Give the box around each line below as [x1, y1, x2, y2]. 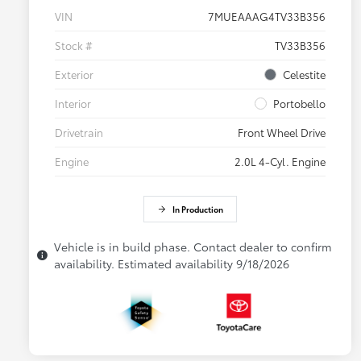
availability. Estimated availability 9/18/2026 [54, 255, 289, 272]
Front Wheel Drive [238, 125, 326, 140]
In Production [172, 203, 223, 216]
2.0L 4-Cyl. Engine [234, 154, 326, 169]
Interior [55, 96, 91, 111]
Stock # [55, 38, 93, 53]
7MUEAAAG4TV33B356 [208, 9, 326, 24]
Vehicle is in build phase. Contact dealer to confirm [54, 239, 332, 255]
